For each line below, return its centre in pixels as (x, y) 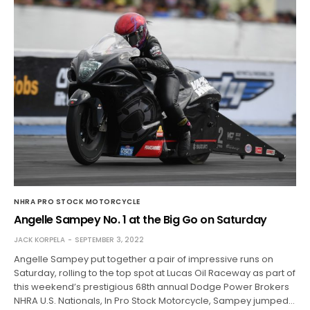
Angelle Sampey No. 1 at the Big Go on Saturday (140, 219)
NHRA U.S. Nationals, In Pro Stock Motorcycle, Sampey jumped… (155, 300)
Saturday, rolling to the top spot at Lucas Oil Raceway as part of (155, 273)
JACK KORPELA (39, 239)
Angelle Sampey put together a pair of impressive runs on (144, 259)
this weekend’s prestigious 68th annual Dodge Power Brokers (152, 286)
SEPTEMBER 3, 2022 (109, 239)
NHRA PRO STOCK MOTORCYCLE (77, 201)
